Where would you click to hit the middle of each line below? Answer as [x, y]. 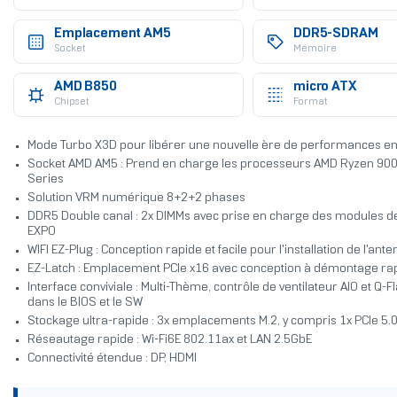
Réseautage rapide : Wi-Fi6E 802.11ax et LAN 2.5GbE [169, 340]
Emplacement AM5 [112, 34]
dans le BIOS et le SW [85, 303]
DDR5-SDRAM [335, 34]
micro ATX [324, 87]
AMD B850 [85, 87]
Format [310, 102]
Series [45, 180]
